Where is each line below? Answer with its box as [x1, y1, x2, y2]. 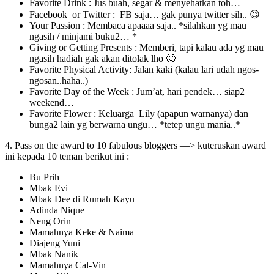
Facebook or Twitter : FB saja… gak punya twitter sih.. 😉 [29, 9, 260, 20]
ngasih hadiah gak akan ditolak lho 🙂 [29, 53, 176, 64]
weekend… [29, 97, 74, 108]
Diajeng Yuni [29, 237, 80, 248]
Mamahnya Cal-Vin [29, 259, 106, 270]
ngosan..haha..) [29, 75, 88, 86]
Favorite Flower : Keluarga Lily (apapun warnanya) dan [29, 108, 248, 119]
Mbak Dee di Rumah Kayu [29, 193, 135, 204]
